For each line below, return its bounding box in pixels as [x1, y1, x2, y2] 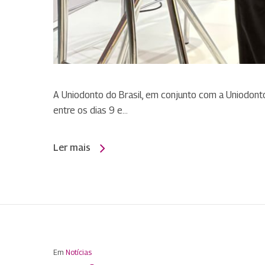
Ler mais [53, 141, 91, 153]
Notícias [66, 247, 92, 257]
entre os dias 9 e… [53, 104, 128, 116]
